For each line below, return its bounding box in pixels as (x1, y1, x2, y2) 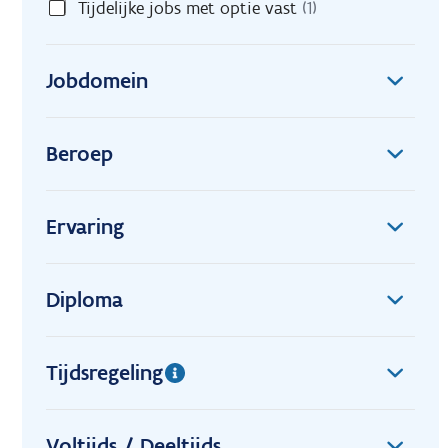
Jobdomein (46, 67, 148, 95)
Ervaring (46, 213, 124, 241)
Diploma (46, 286, 123, 314)
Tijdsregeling (46, 359, 163, 387)
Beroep (46, 140, 113, 168)
